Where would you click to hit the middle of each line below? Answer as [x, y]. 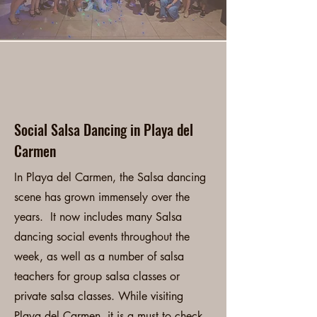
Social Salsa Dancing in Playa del [104, 129]
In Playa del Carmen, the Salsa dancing [110, 177]
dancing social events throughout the [102, 237]
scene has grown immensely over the [102, 197]
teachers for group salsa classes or [97, 276]
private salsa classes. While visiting [99, 296]
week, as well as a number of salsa [99, 257]
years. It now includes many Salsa [98, 217]
